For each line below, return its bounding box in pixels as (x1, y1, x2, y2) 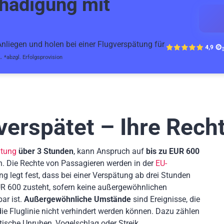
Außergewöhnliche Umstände (24, 194, 131, 204)
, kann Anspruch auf (73, 146, 146, 156)
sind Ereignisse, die (131, 194, 200, 204)
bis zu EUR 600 (146, 146, 199, 156)
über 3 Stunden (18, 146, 73, 156)
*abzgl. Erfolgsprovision (4, 53, 62, 60)
